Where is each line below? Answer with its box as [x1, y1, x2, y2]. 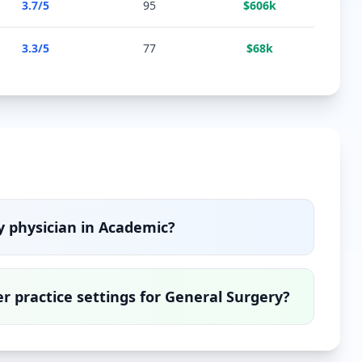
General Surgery [165, 287, 284, 306]
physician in [5, 217, 99, 237]
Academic [99, 217, 169, 237]
